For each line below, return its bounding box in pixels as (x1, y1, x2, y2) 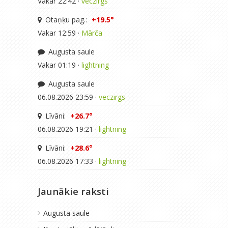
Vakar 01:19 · (38, 60, 81, 70)
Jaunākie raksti (38, 185, 109, 197)
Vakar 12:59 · (38, 28, 81, 38)
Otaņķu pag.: (43, 15, 89, 24)
